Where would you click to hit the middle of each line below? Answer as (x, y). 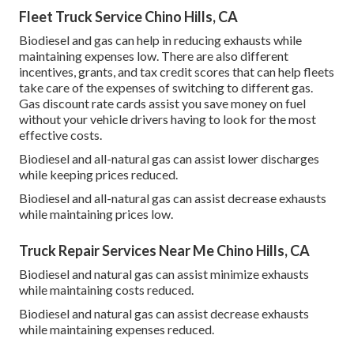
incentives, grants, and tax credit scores (124, 71)
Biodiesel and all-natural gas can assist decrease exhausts (173, 198)
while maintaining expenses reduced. (117, 329)
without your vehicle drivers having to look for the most (168, 119)
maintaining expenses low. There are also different (154, 55)
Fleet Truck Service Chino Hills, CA (128, 16)
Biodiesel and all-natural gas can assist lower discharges (169, 158)
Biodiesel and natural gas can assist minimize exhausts (164, 273)
